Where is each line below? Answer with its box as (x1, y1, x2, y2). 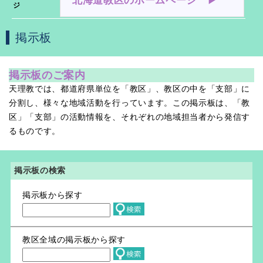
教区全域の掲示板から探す (22, 235, 126, 245)
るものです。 (9, 127, 61, 136)
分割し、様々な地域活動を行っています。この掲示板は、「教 (9, 99, 251, 108)
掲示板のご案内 (9, 69, 86, 82)
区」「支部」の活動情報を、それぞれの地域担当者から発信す (9, 113, 251, 122)
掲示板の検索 (14, 166, 66, 176)
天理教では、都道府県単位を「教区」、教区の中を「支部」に (9, 85, 251, 94)
